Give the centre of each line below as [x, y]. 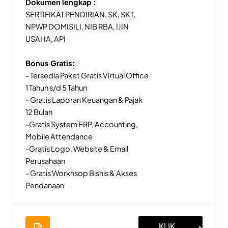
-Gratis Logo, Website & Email [77, 149]
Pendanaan [45, 186]
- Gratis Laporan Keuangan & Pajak [84, 100]
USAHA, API [45, 39]
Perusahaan [45, 161]
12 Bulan [39, 112]
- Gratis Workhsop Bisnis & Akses [81, 173]
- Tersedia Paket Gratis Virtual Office [87, 76]
